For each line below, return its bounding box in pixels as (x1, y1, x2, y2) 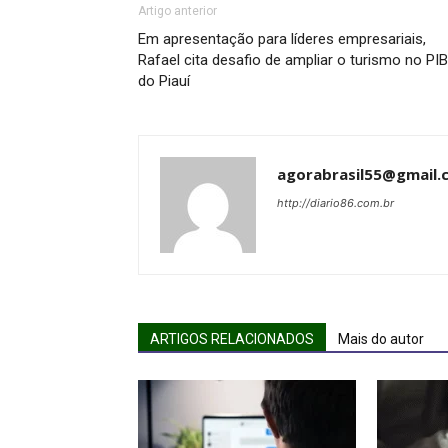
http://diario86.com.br (277, 195, 394, 210)
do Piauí (138, 71, 190, 90)
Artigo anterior (138, 3, 217, 18)
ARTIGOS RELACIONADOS (150, 330, 314, 347)
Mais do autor (338, 330, 424, 347)
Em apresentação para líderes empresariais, (138, 29, 426, 48)
